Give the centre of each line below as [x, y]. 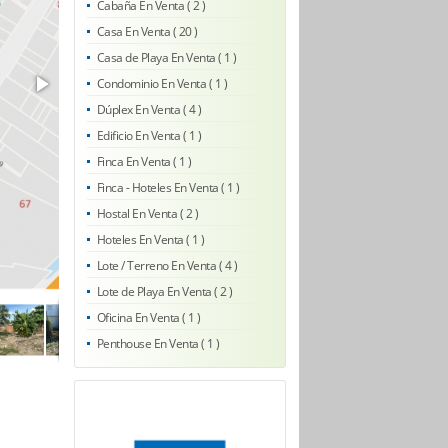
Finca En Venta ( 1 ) [144, 161]
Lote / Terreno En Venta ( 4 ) [166, 265]
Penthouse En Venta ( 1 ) [158, 343]
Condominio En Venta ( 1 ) [161, 83]
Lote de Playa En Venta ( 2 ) [164, 291]
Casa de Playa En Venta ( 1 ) [166, 57]
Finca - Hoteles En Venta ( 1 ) [168, 187]
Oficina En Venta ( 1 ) [148, 317]
